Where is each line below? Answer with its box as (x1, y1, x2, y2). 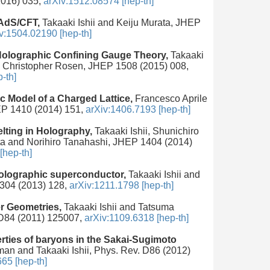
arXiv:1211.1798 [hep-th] (69, 180, 174, 190)
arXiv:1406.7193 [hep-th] (86, 104, 190, 115)
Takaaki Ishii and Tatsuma (61, 201, 174, 212)
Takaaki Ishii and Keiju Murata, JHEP (40, 17, 201, 28)
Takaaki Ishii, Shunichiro (92, 125, 199, 136)
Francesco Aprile (133, 93, 207, 104)
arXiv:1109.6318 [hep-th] (84, 212, 189, 223)
